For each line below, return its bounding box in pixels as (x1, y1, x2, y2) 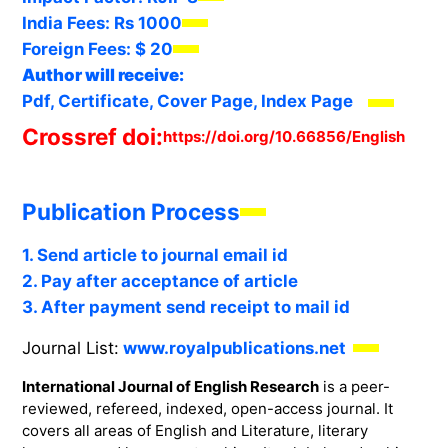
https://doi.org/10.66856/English (162, 126, 405, 146)
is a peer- (318, 376, 390, 396)
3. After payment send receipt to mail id (21, 296, 350, 317)
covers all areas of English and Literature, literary (21, 420, 368, 440)
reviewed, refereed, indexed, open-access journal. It (21, 398, 393, 418)
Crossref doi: (21, 122, 163, 150)
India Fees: (21, 13, 114, 34)
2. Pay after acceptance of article (21, 270, 298, 291)
